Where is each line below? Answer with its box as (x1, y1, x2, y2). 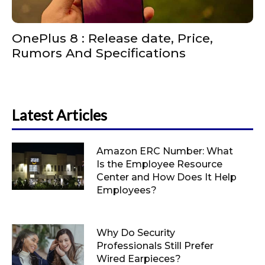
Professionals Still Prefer (96, 240, 214, 252)
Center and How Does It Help (96, 172, 237, 183)
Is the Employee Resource (96, 159, 222, 170)
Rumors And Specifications (12, 46, 186, 60)
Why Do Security (96, 227, 175, 239)
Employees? (96, 185, 157, 196)
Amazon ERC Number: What (96, 146, 233, 157)
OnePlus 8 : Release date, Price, (12, 31, 213, 46)
